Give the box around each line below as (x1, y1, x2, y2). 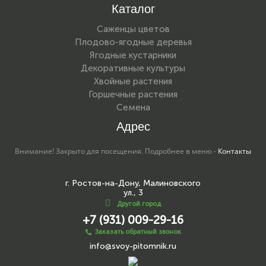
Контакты (218, 145, 251, 156)
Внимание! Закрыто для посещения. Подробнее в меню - (15, 145, 218, 156)
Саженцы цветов (96, 23, 170, 34)
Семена (116, 102, 150, 113)
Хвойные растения (94, 75, 172, 87)
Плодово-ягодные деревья (74, 36, 192, 47)
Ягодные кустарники (90, 49, 176, 61)
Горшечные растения (88, 88, 178, 100)
